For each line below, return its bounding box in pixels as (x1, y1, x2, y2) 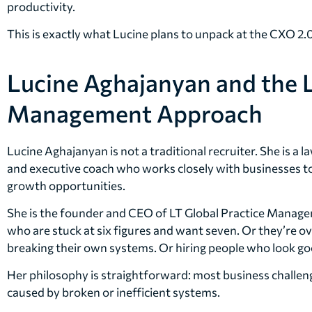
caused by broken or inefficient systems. (7, 285, 220, 300)
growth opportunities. (7, 178, 125, 193)
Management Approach (7, 97, 263, 127)
